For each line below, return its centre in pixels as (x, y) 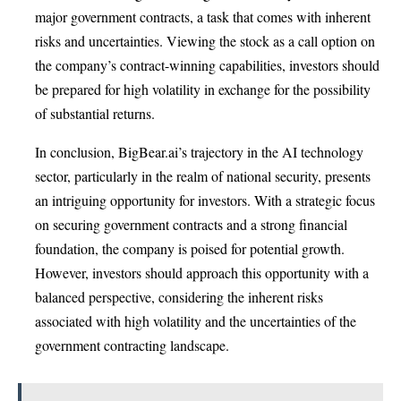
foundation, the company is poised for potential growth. (190, 249)
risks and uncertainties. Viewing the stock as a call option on (205, 41)
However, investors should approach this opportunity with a (202, 273)
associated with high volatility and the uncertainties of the (196, 321)
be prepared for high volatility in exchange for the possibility (203, 90)
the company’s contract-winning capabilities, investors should (207, 65)
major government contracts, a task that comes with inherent (203, 17)
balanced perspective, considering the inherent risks (179, 297)
